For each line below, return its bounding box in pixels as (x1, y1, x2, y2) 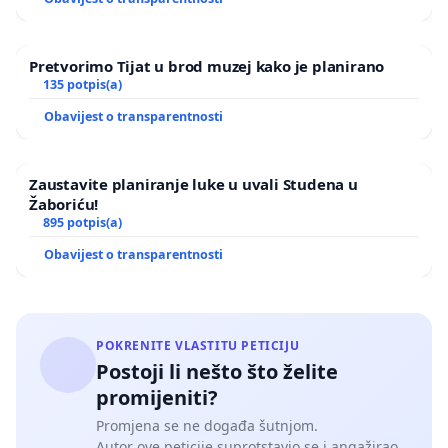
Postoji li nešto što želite (96, 357, 338, 385)
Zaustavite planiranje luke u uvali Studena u (29, 173, 358, 194)
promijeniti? (96, 383, 218, 411)
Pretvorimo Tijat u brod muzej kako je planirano (29, 55, 385, 76)
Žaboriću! (29, 193, 99, 214)
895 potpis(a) (42, 213, 122, 231)
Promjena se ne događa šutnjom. (96, 415, 318, 435)
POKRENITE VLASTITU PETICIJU (96, 336, 300, 354)
